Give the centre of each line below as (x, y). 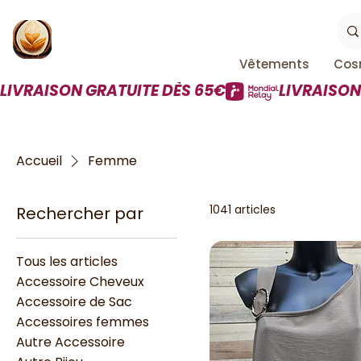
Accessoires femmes (83, 322)
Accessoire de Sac (74, 302)
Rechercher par (80, 214)
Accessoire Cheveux (80, 282)
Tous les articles (67, 261)
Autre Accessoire (71, 342)
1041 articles (243, 210)
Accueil (39, 161)
